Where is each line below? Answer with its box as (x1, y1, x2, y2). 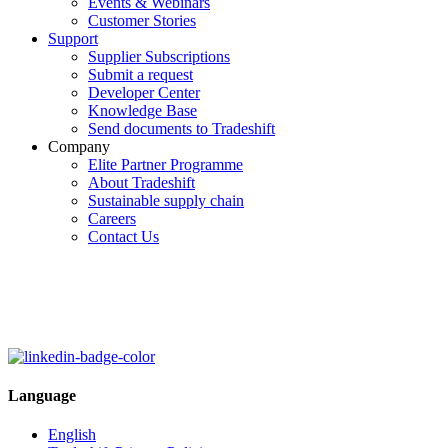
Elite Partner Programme (88, 155, 243, 173)
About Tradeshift (88, 173, 195, 191)
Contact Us (88, 227, 159, 245)
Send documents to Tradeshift (88, 119, 275, 137)
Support (48, 29, 98, 47)
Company (48, 137, 110, 155)
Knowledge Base (88, 101, 197, 119)
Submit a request (88, 65, 193, 83)
